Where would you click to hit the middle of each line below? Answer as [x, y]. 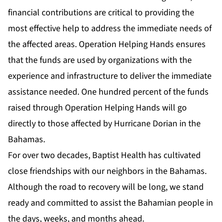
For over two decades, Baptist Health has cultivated [104, 156]
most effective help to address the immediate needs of [110, 29]
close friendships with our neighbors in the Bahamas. [107, 171]
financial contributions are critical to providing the [101, 13]
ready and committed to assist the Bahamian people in [111, 203]
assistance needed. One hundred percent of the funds [108, 92]
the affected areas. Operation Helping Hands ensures [107, 45]
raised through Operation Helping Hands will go [97, 108]
